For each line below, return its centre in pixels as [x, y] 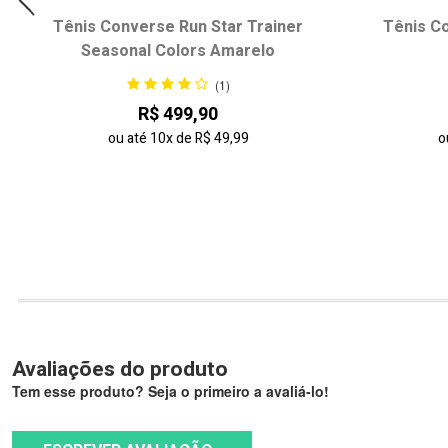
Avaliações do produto [120, 369]
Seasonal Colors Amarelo [178, 50]
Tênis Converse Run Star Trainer [178, 26]
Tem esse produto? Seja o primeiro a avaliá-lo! [170, 390]
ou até [128, 139]
